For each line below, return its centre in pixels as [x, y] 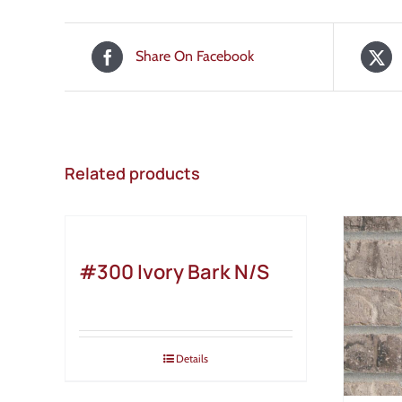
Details [192, 358]
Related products [132, 173]
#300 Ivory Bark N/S [174, 271]
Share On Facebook [195, 57]
